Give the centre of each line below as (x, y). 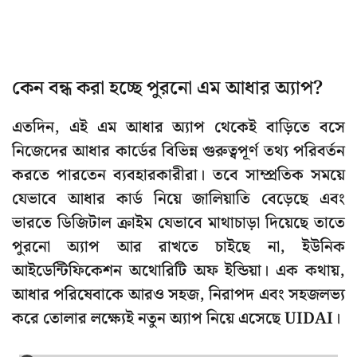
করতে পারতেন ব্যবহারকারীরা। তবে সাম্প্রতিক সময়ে (178, 176)
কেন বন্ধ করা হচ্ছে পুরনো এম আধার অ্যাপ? (167, 89)
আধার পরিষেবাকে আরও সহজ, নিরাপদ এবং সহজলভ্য (178, 295)
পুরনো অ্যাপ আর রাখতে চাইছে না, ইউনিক (178, 247)
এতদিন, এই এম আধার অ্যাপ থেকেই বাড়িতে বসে (178, 128)
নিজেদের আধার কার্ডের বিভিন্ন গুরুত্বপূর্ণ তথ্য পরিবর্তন (178, 152)
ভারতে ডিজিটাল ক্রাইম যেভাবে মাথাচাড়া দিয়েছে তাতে (178, 224)
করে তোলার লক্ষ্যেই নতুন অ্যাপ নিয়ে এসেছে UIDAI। (176, 319)
